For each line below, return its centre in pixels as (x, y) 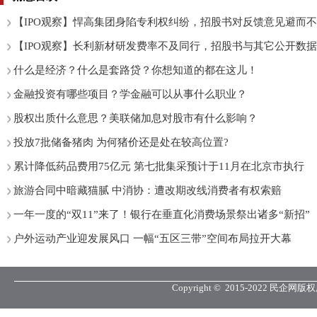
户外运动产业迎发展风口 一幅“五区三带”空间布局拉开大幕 (152, 238)
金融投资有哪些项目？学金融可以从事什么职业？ (130, 94)
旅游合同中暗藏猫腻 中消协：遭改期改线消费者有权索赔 (148, 190)
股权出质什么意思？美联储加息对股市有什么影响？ (136, 118)
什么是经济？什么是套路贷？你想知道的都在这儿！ (136, 70)
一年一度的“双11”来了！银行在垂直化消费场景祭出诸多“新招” (162, 214)
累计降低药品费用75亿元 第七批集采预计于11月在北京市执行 (159, 166)
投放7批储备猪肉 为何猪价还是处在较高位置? (121, 142)
